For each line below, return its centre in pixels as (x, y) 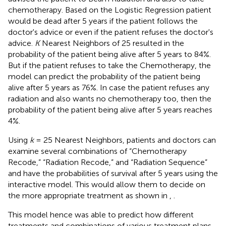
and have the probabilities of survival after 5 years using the (113, 174)
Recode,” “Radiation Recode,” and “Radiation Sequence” (108, 162)
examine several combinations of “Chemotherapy (97, 151)
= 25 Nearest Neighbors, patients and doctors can (125, 140)
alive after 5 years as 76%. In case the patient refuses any (109, 88)
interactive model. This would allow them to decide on (107, 185)
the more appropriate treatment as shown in (89, 196)
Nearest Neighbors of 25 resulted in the (112, 43)
